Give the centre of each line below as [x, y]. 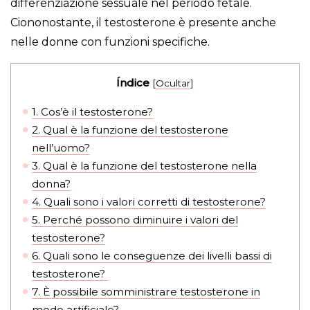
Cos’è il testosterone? [96, 111]
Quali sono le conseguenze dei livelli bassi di [156, 255]
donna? [52, 183]
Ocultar [173, 83]
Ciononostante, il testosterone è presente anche [143, 23]
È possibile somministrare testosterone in [151, 291]
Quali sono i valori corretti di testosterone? [154, 201]
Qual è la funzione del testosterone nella [149, 165]
